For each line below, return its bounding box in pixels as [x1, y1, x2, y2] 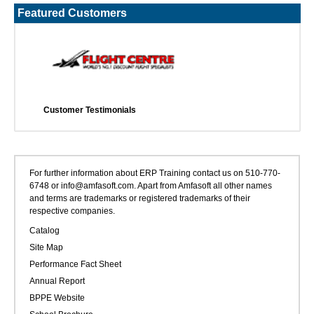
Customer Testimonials [43, 104, 137, 115]
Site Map [29, 243, 63, 253]
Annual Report [29, 276, 85, 287]
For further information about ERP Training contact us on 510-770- [29, 168, 280, 179]
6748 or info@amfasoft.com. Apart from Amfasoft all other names [29, 181, 272, 191]
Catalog [29, 226, 60, 236]
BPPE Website [29, 293, 85, 303]
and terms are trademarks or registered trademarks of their [29, 193, 250, 204]
